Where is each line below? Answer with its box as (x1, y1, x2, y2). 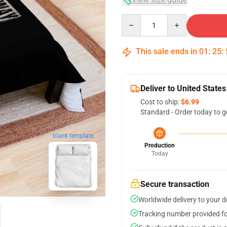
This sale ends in (134, 47, 199, 56)
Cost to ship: (140, 98, 181, 106)
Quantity (121, 15, 149, 23)
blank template (52, 132, 94, 140)
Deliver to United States (140, 84, 226, 93)
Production (144, 142, 175, 149)
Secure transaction (140, 179, 209, 189)
